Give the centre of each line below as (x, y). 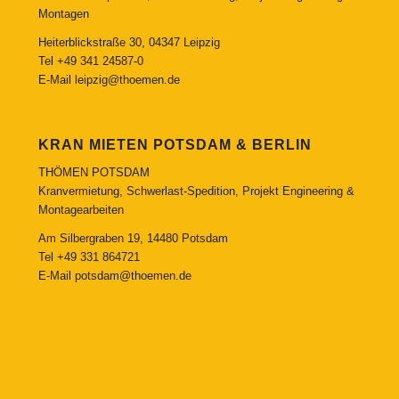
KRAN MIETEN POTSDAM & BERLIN (175, 145)
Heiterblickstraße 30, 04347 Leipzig (129, 42)
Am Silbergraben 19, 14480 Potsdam (133, 238)
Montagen (63, 13)
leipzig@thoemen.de (127, 79)
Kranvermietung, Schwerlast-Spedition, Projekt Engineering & (196, 191)
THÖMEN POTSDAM (94, 172)
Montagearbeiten (81, 209)
